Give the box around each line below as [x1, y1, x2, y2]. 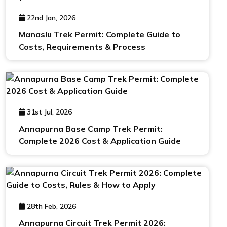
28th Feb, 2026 [25, 202, 76, 211]
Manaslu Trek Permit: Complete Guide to [19, 29, 180, 40]
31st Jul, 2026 [25, 107, 72, 117]
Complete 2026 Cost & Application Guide [19, 136, 181, 146]
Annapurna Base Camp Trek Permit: [19, 124, 163, 134]
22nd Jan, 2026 [25, 13, 75, 22]
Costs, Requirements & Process [19, 42, 145, 52]
